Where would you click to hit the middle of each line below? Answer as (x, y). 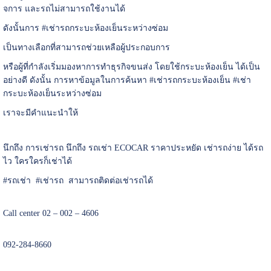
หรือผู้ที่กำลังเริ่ (29, 67)
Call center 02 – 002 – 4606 (51, 214)
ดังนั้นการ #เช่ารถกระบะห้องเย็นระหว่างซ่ (80, 28)
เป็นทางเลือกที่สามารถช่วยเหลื (59, 48)
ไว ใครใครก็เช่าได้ (37, 162)
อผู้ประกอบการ (142, 48)
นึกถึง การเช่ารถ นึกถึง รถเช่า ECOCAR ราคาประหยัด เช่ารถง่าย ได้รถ (133, 148)
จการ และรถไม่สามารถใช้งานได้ (65, 9)
